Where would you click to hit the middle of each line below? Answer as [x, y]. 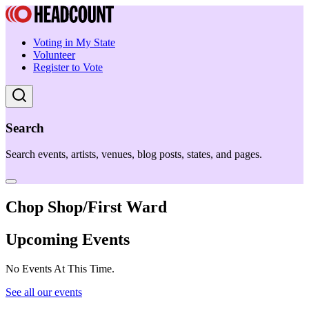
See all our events [44, 292]
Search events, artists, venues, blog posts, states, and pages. [134, 154]
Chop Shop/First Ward [86, 207]
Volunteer [54, 55]
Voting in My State [74, 42]
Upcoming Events [68, 240]
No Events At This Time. [60, 269]
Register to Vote [68, 67]
